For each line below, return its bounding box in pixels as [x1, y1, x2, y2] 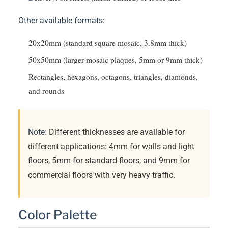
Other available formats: [18, 16, 105, 26]
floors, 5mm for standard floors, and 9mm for [28, 155, 190, 165]
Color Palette [18, 207, 97, 223]
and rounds [28, 85, 64, 96]
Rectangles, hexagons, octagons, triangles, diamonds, [28, 71, 198, 82]
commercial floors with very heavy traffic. [28, 169, 175, 180]
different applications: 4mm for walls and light [28, 141, 194, 151]
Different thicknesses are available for [47, 127, 185, 137]
